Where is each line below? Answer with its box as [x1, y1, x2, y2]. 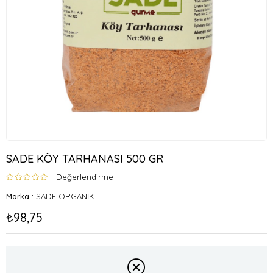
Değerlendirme [56, 172, 113, 182]
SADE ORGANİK [36, 191, 94, 201]
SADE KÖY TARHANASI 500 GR [6, 152, 163, 166]
